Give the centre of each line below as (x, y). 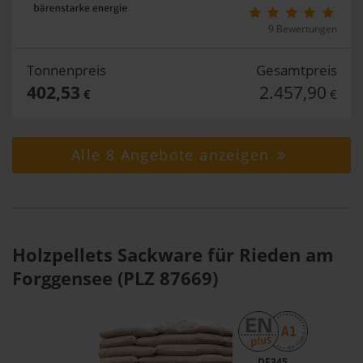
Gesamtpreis (296, 70)
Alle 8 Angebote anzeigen (173, 155)
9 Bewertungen (302, 29)
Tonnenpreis (66, 70)
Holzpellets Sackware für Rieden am (173, 254)
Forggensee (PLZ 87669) (115, 278)
